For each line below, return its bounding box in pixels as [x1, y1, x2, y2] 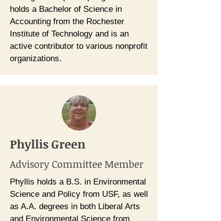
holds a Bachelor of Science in [10, 4, 122, 14]
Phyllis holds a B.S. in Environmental [10, 177, 146, 186]
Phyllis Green [10, 136, 85, 152]
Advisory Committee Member [10, 157, 144, 171]
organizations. [10, 54, 62, 63]
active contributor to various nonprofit [10, 41, 147, 51]
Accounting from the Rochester [10, 17, 124, 26]
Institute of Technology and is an [10, 29, 129, 38]
